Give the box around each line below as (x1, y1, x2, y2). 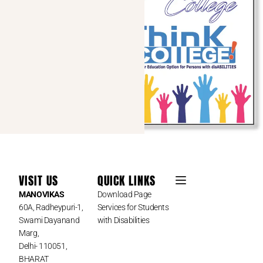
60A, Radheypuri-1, (19, 203, 83, 213)
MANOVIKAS (19, 190, 65, 200)
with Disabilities (97, 215, 150, 225)
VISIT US (19, 171, 59, 190)
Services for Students (97, 203, 169, 213)
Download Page (97, 190, 151, 200)
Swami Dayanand (19, 215, 80, 225)
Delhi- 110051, (19, 241, 68, 251)
